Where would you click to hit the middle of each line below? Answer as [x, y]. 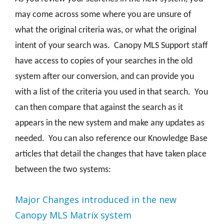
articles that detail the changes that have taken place [111, 154]
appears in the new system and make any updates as [110, 123]
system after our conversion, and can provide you [104, 77]
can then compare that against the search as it [99, 108]
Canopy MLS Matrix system [73, 215]
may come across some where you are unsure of [103, 15]
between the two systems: [63, 170]
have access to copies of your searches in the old [104, 61]
